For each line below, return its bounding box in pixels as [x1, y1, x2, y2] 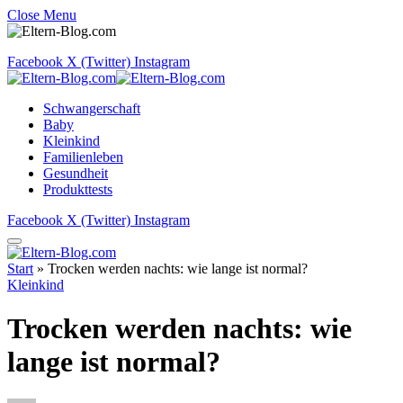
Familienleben [43, 149, 123, 165]
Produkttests [43, 182, 112, 197]
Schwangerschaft [43, 101, 140, 116]
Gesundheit [43, 166, 108, 181]
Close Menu [7, 7, 76, 22]
